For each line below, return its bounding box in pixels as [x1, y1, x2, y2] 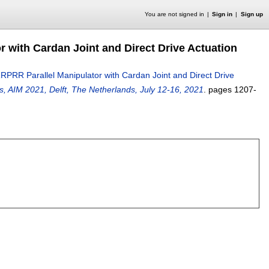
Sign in [212, 11, 233, 17]
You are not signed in [144, 11, 204, 17]
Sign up [240, 11, 263, 17]
